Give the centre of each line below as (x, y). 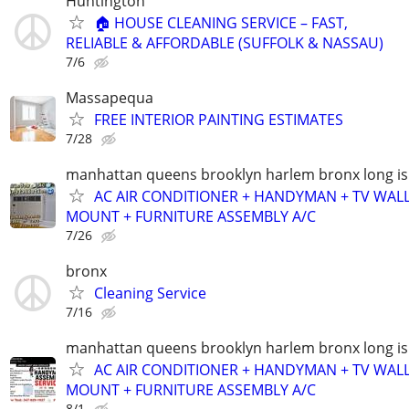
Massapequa (110, 97)
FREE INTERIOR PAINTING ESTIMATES (219, 119)
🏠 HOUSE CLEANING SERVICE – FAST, (221, 22)
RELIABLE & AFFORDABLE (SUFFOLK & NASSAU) (225, 42)
